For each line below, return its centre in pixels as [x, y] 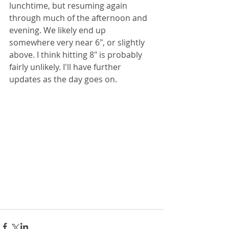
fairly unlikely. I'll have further [66, 67]
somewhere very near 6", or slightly [78, 42]
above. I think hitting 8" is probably [77, 55]
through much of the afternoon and [79, 18]
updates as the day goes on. [64, 79]
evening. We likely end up [59, 30]
